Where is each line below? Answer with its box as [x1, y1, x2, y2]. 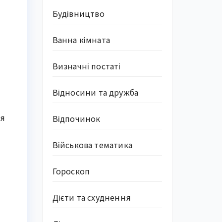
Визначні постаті [52, 60, 121, 72]
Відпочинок [52, 112, 101, 124]
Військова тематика [52, 139, 133, 151]
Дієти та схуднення [52, 191, 131, 203]
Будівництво [52, 7, 105, 19]
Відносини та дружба [52, 86, 139, 98]
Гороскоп [52, 165, 90, 177]
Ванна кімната [52, 34, 111, 46]
